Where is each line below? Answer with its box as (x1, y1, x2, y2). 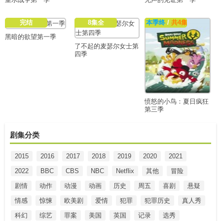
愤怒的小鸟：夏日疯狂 (144, 98, 209, 106)
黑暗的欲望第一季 (5, 33, 56, 41)
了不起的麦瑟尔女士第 (74, 42, 139, 50)
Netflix (116, 167, 134, 175)
